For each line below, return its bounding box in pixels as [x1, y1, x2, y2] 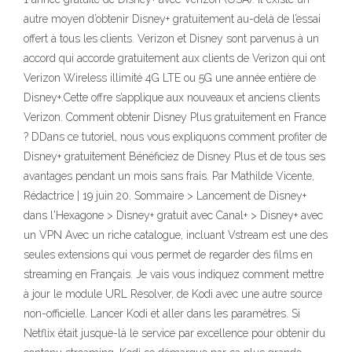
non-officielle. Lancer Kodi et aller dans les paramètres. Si [24, 307, 300, 320]
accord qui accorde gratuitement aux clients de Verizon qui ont [24, 52, 325, 64]
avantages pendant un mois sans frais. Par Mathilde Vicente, [24, 170, 314, 182]
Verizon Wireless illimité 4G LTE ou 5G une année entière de [24, 71, 316, 84]
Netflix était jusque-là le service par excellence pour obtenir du [24, 327, 325, 339]
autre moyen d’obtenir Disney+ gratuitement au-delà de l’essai [24, 13, 321, 25]
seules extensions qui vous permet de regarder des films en [24, 248, 313, 261]
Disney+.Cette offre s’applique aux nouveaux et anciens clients [24, 91, 320, 104]
